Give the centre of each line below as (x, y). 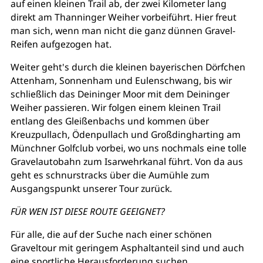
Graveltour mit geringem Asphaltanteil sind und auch (127, 247)
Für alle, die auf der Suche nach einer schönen (111, 234)
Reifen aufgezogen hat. (61, 44)
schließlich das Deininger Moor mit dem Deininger (120, 94)
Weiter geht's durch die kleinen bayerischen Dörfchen (128, 67)
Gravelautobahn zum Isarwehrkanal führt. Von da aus (127, 161)
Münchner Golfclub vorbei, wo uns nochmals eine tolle (128, 148)
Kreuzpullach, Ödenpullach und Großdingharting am (125, 134)
